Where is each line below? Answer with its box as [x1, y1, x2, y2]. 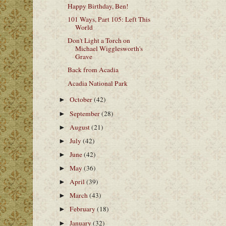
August [70, 122, 92, 132]
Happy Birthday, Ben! [67, 2, 129, 11]
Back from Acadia [67, 65, 119, 75]
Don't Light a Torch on [67, 36, 130, 45]
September [70, 108, 102, 118]
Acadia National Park [67, 78, 128, 88]
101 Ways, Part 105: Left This [67, 15, 150, 24]
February [70, 204, 97, 214]
